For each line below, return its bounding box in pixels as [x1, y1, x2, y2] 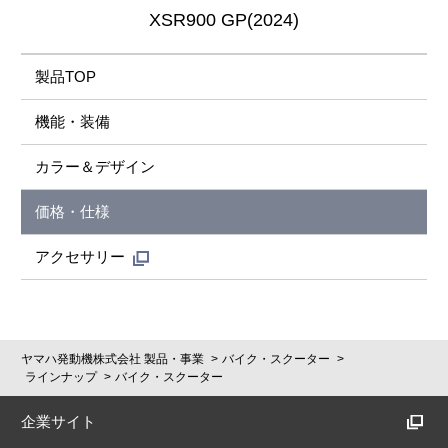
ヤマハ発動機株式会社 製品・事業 [21, 352, 204, 367]
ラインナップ [25, 370, 97, 385]
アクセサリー [35, 248, 125, 266]
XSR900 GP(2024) [149, 10, 299, 31]
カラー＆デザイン [35, 158, 155, 176]
